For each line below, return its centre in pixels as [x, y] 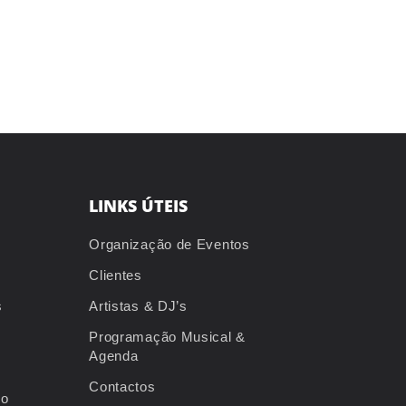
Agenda [114, 356]
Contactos [122, 387]
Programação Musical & [167, 337]
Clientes [116, 275]
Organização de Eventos [169, 245]
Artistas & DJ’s [138, 306]
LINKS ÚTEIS [139, 206]
